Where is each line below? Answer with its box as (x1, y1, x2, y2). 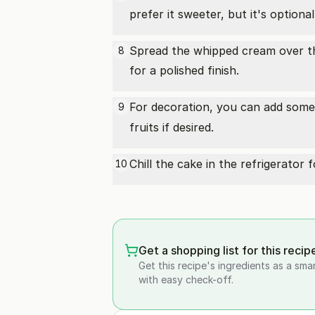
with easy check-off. (139, 274, 233, 285)
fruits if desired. (129, 120, 214, 134)
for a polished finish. (129, 63, 239, 77)
